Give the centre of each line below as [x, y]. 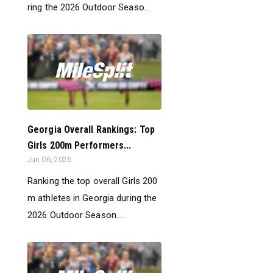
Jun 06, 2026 [50, 160]
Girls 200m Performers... [80, 146]
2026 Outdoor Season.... [76, 215]
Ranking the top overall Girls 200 [93, 181]
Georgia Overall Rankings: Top [91, 130]
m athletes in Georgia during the [92, 198]
